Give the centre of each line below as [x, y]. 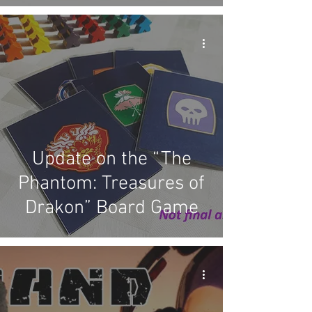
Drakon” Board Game [111, 208]
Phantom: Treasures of [111, 184]
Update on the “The [111, 159]
